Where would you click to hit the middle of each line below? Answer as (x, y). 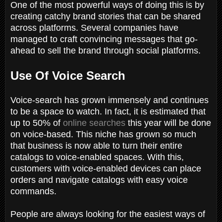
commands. (35, 191)
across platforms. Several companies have (94, 28)
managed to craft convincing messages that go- (104, 39)
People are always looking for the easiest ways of (108, 214)
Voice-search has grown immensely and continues (110, 100)
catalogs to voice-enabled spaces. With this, (97, 157)
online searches (94, 123)
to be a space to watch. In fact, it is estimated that (108, 111)
